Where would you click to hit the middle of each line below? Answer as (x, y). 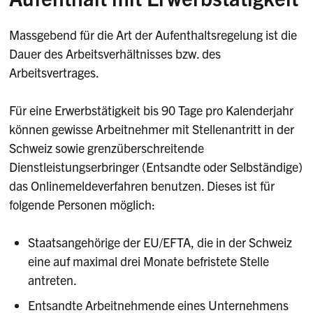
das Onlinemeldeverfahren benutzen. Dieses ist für (142, 186)
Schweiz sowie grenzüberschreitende (107, 148)
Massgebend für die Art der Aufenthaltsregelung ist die (153, 35)
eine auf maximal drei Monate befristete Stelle (149, 261)
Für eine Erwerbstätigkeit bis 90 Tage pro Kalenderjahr (152, 110)
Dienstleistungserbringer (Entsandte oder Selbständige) (156, 167)
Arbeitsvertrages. (54, 73)
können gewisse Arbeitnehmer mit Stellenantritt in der (152, 129)
